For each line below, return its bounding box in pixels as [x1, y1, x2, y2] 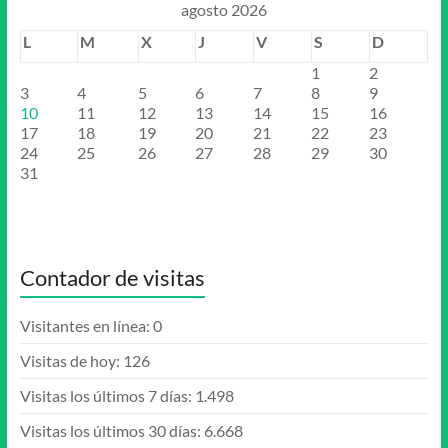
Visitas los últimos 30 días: [19, 421, 204, 440]
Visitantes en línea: [19, 316, 153, 335]
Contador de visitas [19, 264, 205, 291]
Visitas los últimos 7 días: [19, 386, 195, 405]
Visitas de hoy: [19, 351, 123, 370]
